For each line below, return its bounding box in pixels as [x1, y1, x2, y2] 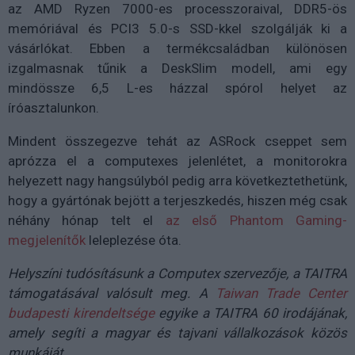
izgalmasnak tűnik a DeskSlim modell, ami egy [8, 60, 347, 77]
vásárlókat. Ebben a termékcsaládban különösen [8, 40, 347, 57]
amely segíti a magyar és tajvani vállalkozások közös [8, 325, 347, 342]
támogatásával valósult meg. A [8, 285, 216, 302]
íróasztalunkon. [8, 100, 99, 116]
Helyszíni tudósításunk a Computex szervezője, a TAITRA [8, 265, 347, 282]
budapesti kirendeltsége [8, 305, 155, 322]
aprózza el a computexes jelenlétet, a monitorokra [8, 153, 347, 170]
